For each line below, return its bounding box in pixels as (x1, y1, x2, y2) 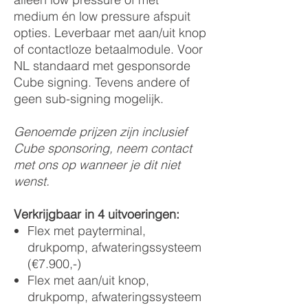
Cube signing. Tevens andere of (14, 74, 190, 90)
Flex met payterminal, (27, 223, 146, 239)
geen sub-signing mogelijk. (14, 91, 164, 107)
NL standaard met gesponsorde (14, 58, 190, 74)
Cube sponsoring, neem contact (14, 140, 192, 156)
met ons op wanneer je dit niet (14, 157, 180, 173)
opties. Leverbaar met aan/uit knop (14, 25, 206, 41)
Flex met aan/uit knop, (27, 272, 149, 288)
